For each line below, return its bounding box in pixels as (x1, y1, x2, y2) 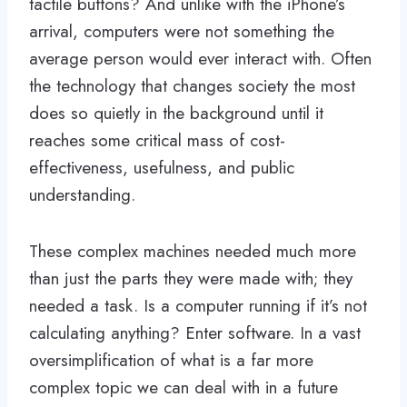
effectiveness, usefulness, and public (29, 154, 294, 180)
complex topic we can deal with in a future (29, 374, 338, 400)
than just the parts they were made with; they (29, 265, 352, 291)
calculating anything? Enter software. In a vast (29, 320, 361, 345)
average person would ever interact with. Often (29, 45, 372, 71)
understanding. (29, 182, 135, 207)
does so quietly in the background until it (29, 100, 323, 125)
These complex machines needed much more (29, 238, 356, 263)
